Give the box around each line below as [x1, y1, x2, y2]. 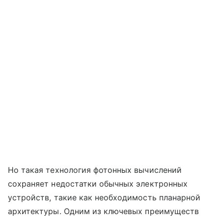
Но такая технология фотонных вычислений [8, 165, 182, 175]
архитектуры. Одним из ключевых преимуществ [8, 206, 199, 217]
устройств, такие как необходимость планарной [8, 192, 201, 203]
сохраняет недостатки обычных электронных [8, 179, 188, 189]
